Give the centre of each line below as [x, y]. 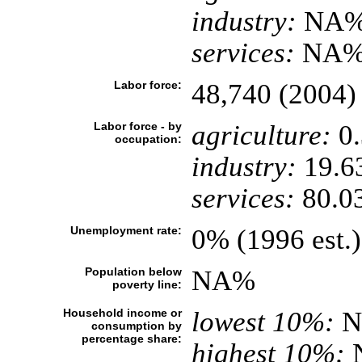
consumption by [136, 326]
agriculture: [261, 135]
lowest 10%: [263, 322]
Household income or [122, 313]
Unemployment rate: [126, 230]
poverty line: [147, 284]
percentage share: [131, 339]
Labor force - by [137, 126]
